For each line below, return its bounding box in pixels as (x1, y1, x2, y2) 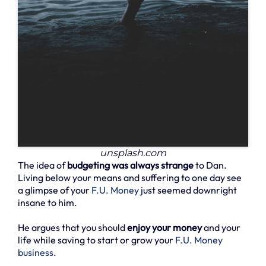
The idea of (18, 159, 67, 172)
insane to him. (18, 197, 77, 209)
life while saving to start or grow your (18, 234, 175, 246)
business (18, 246, 53, 259)
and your (202, 221, 240, 234)
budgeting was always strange (67, 159, 194, 172)
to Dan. (194, 159, 227, 172)
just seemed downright (139, 184, 237, 197)
